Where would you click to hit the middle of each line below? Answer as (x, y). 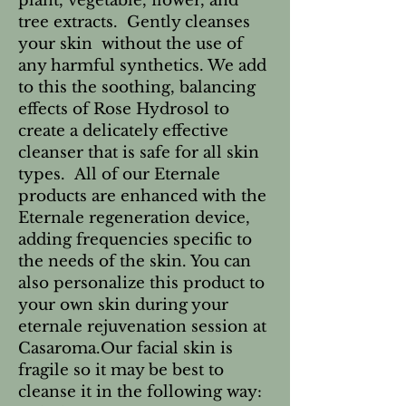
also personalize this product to (141, 284)
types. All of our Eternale (119, 175)
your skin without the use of (130, 44)
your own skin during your (123, 305)
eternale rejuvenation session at (142, 327)
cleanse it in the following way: (140, 392)
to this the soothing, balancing (137, 88)
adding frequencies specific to (135, 240)
